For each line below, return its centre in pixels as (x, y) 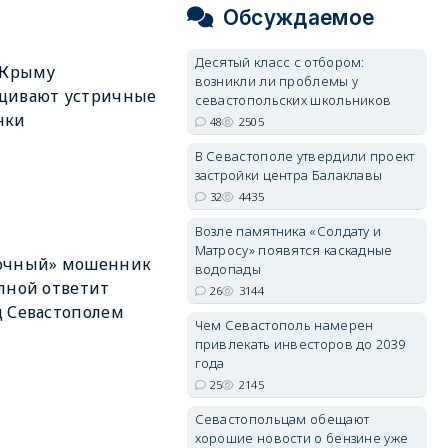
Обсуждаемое (298, 17)
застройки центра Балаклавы (288, 175)
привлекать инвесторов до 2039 (300, 344)
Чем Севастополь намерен (284, 325)
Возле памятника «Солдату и (288, 231)
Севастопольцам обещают (282, 419)
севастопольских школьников (293, 100)
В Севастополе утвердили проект (304, 156)
